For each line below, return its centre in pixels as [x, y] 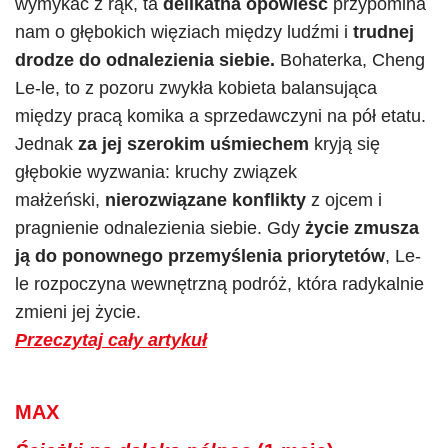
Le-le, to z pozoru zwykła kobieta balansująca [196, 88]
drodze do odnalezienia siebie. [145, 60]
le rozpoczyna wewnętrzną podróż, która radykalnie [219, 284]
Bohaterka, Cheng [350, 60]
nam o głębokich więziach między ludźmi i [184, 32]
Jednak [46, 144]
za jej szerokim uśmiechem [193, 144]
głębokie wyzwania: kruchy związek [156, 172]
